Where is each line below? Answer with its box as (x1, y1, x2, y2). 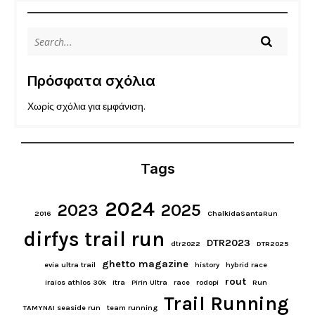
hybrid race (226, 260, 267, 269)
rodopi (195, 278, 219, 287)
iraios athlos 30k (44, 278, 106, 287)
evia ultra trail (44, 260, 96, 269)
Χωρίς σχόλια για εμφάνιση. (27, 101, 145, 112)
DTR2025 (257, 239, 288, 248)
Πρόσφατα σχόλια (27, 72, 155, 89)
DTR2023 (207, 236, 250, 249)
